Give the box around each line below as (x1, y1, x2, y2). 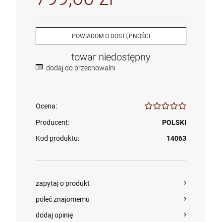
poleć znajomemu (36, 195, 90, 203)
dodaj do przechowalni (46, 64, 115, 72)
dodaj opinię (36, 211, 73, 219)
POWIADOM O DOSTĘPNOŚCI (72, 33, 150, 40)
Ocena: (36, 102, 57, 110)
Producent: (36, 118, 69, 126)
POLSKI (162, 118, 186, 126)
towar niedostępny (71, 52, 151, 63)
